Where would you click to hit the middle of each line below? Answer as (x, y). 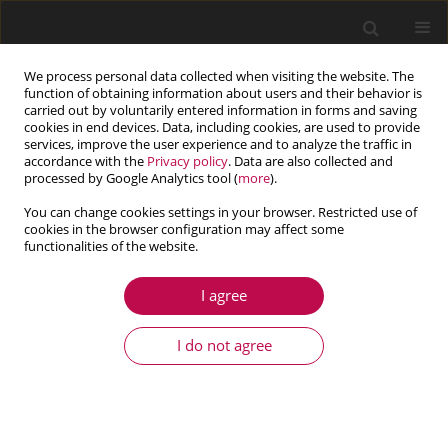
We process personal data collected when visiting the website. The (219, 76)
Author (63, 256)
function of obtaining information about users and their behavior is (223, 93)
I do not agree (224, 345)
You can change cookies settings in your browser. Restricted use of (220, 212)
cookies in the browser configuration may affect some (184, 229)
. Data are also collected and (310, 161)
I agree (224, 295)
